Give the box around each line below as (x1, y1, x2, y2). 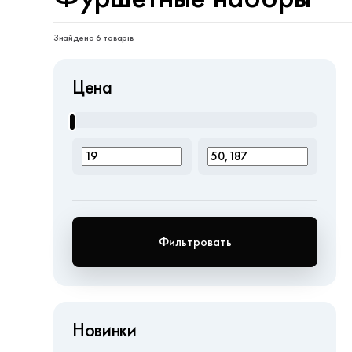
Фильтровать (158, 234, 232, 249)
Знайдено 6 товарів (53, 32, 134, 43)
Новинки (72, 319, 137, 341)
